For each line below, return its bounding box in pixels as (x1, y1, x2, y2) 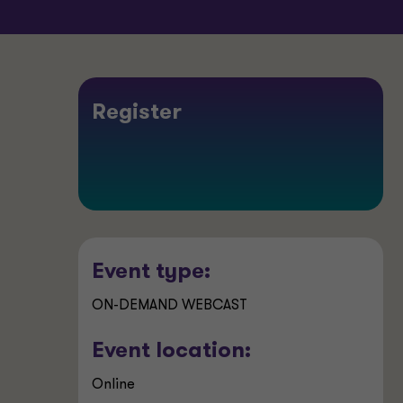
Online (92, 378, 135, 392)
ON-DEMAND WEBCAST (92, 299, 247, 313)
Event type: (92, 262, 210, 283)
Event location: (92, 341, 251, 363)
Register (92, 103, 182, 124)
